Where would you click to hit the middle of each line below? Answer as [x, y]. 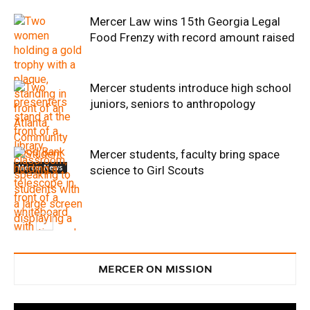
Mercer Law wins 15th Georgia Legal [185, 21]
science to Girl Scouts [147, 170]
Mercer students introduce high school [191, 88]
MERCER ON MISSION [155, 269]
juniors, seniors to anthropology [173, 104]
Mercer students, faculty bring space [185, 154]
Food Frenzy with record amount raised [192, 37]
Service [30, 248]
